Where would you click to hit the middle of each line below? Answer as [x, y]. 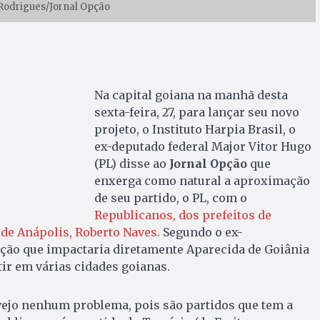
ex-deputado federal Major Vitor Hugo [202, 146]
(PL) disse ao [131, 163]
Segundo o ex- [201, 232]
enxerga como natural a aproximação [202, 180]
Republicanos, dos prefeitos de [182, 215]
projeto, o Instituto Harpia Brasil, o [195, 129]
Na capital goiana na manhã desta [191, 95]
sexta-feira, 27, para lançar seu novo [196, 112]
